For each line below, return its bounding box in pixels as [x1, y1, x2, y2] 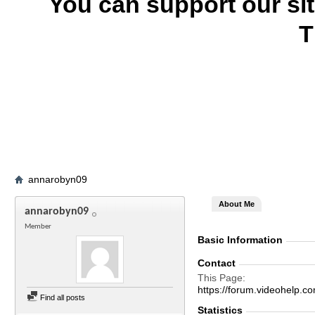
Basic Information [198, 234, 283, 245]
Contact [198, 257, 236, 269]
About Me [219, 200, 255, 208]
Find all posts [38, 293, 85, 302]
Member [25, 223, 51, 231]
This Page [198, 272, 243, 283]
